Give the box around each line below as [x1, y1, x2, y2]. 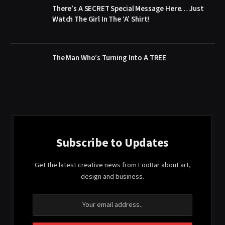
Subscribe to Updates [56, 134, 169, 152]
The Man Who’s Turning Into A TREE [52, 52, 167, 63]
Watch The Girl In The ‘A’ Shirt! [52, 14, 150, 25]
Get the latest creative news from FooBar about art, [34, 160, 191, 170]
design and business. [81, 171, 144, 182]
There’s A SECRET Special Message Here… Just [52, 3, 204, 14]
